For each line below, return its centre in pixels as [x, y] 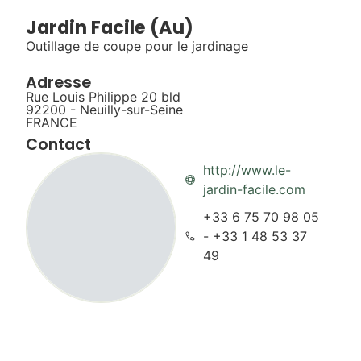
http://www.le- [247, 170]
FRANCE [52, 123]
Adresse [59, 83]
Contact [59, 145]
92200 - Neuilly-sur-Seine [105, 110]
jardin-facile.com [254, 190]
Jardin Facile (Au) [110, 27]
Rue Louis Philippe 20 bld [104, 97]
